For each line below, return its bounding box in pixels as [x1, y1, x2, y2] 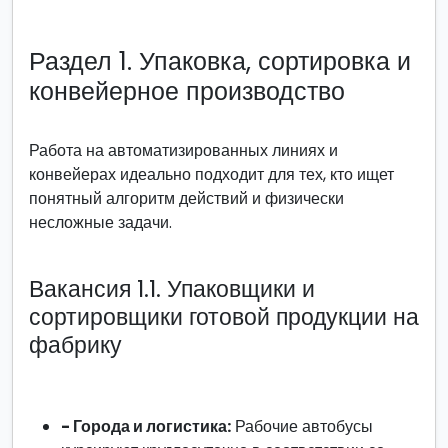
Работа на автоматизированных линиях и [29, 139, 338, 162]
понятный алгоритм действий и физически [29, 187, 344, 210]
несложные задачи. [29, 211, 172, 234]
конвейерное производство [29, 74, 345, 109]
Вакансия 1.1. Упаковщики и [29, 272, 315, 305]
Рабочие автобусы [231, 415, 373, 438]
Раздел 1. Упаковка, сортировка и [29, 44, 411, 79]
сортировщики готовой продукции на [29, 300, 419, 333]
